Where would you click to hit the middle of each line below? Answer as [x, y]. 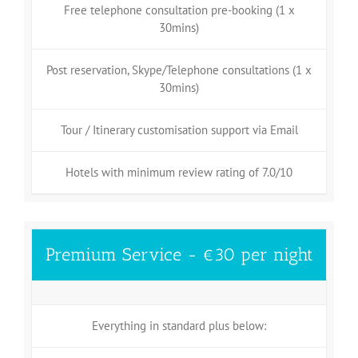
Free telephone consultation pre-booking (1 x [179, 10]
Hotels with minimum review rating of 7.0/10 [179, 172]
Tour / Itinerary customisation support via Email [179, 129]
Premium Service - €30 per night [179, 254]
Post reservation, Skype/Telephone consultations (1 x [179, 70]
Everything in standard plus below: [179, 325]
